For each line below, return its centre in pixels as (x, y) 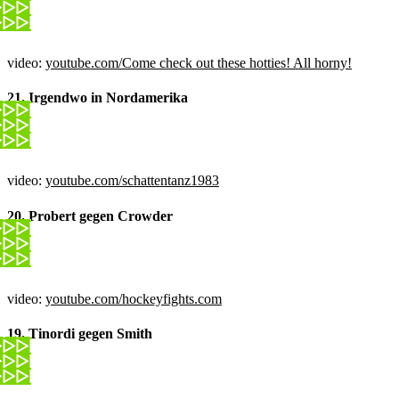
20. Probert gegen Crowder (90, 216)
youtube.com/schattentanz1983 (132, 181)
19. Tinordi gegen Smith (80, 334)
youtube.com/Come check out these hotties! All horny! (199, 62)
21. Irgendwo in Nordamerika (98, 97)
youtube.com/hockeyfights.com (134, 298)
